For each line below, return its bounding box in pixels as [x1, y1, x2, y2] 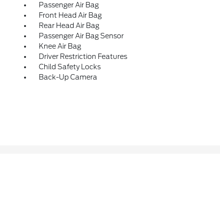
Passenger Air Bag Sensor [38, 32, 124, 40]
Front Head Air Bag [38, 11, 102, 20]
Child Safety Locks [38, 63, 101, 71]
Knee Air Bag [38, 42, 81, 51]
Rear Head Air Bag [38, 22, 99, 30]
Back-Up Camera [38, 73, 97, 82]
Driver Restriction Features [38, 53, 127, 61]
